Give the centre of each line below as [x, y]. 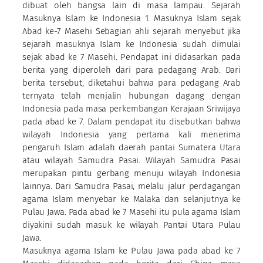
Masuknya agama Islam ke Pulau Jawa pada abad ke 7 [131, 250]
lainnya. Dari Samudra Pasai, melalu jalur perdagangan [131, 186]
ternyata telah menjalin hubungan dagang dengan [131, 95]
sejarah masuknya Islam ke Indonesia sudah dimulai [131, 44]
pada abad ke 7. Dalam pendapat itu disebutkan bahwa [131, 121]
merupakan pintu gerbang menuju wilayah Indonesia [131, 173]
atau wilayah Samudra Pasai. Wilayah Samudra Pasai [131, 160]
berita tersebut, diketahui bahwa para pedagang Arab [131, 82]
